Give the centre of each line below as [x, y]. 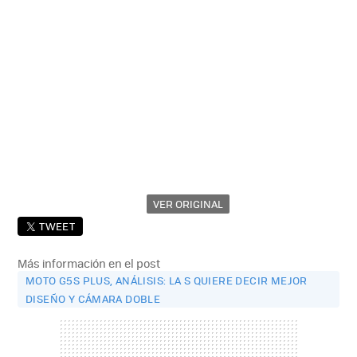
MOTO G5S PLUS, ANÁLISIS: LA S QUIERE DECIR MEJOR [167, 280]
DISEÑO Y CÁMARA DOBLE [93, 298]
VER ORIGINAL [188, 203]
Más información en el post [89, 263]
